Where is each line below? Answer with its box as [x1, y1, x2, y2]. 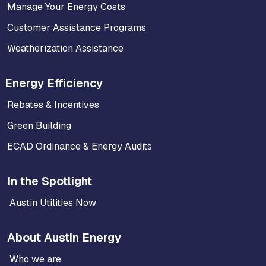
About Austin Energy [7, 229, 121, 245]
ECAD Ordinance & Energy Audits [7, 140, 152, 153]
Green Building [7, 119, 71, 132]
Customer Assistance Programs [7, 21, 146, 34]
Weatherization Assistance [7, 42, 123, 55]
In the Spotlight [7, 173, 92, 189]
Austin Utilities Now [9, 196, 96, 209]
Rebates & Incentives [7, 98, 99, 111]
